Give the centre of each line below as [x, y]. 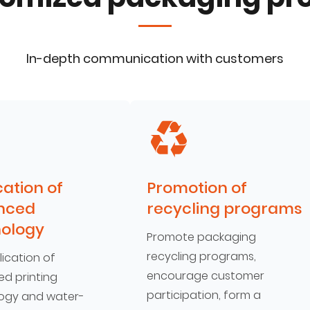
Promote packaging [201, 237]
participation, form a [203, 295]
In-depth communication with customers [155, 58]
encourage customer [205, 276]
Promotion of [197, 188]
